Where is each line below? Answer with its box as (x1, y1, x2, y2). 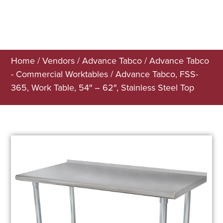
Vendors (42, 54, 75, 67)
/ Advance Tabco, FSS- (108, 68, 199, 81)
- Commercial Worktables (11, 68, 109, 81)
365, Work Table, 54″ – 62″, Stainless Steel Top (11, 81, 195, 94)
